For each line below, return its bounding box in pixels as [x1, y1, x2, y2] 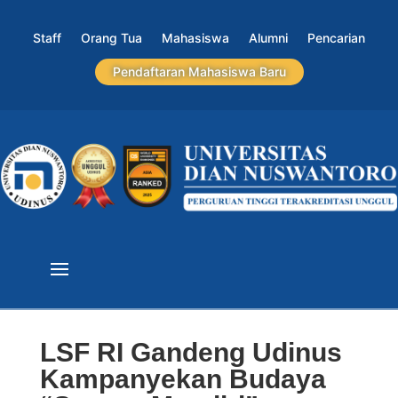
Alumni [249, 30, 288, 45]
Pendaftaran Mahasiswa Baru [112, 64, 286, 79]
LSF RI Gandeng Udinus [39, 338, 342, 368]
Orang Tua [81, 30, 142, 45]
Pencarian [307, 30, 365, 45]
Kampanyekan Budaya [39, 364, 326, 394]
